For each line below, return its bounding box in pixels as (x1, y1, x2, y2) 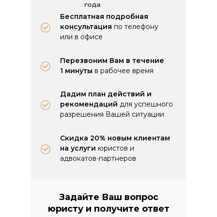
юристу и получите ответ (47, 203, 170, 214)
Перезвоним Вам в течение (60, 56, 164, 65)
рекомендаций (60, 100, 120, 108)
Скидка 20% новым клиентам (60, 134, 170, 142)
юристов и (98, 144, 134, 153)
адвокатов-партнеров (60, 154, 136, 163)
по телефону (114, 22, 158, 31)
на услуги (60, 144, 98, 153)
